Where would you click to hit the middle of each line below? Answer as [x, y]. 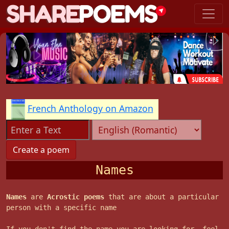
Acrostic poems [76, 197]
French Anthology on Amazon [90, 109]
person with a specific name [63, 208]
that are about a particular [162, 197]
